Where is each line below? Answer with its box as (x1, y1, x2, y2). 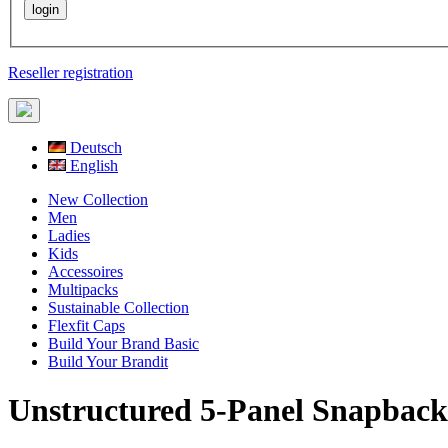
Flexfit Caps (48, 316, 125, 334)
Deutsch (66, 138, 122, 156)
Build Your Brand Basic (48, 334, 199, 352)
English (66, 156, 118, 174)
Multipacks (48, 280, 118, 298)
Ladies (48, 226, 90, 244)
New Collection (48, 190, 148, 208)
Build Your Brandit (48, 352, 168, 370)
